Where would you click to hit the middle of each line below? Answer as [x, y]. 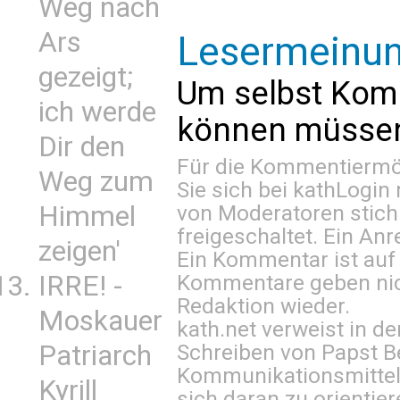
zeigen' [79, 251]
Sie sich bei [235, 190]
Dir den [82, 147]
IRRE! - [80, 286]
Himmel [87, 217]
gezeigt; [86, 77]
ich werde [97, 112]
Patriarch [95, 356]
